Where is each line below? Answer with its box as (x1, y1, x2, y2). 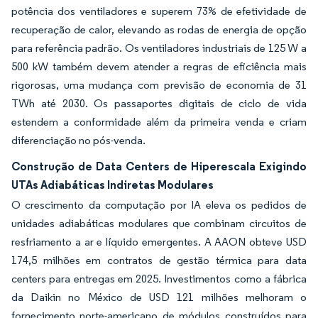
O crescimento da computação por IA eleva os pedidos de (11, 198, 307, 212)
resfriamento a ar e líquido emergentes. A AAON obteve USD (11, 235, 307, 248)
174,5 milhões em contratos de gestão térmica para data (11, 253, 307, 267)
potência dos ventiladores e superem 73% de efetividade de (11, 4, 307, 18)
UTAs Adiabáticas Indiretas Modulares (11, 177, 214, 192)
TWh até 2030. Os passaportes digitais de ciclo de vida (11, 97, 307, 110)
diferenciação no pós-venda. (11, 133, 146, 147)
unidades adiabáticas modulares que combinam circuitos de (11, 216, 307, 230)
